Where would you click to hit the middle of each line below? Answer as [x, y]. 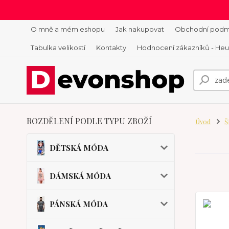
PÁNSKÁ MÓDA [79, 204]
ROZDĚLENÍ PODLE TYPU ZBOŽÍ [89, 121]
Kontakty [111, 48]
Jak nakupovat [140, 29]
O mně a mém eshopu [68, 29]
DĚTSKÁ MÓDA [79, 148]
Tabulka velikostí [58, 48]
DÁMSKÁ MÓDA [80, 176]
